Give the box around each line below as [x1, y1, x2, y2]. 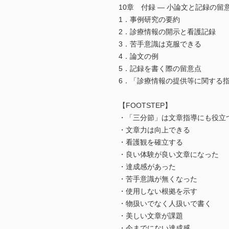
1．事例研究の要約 [119, 15, 180, 24]
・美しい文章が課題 [119, 212, 183, 220]
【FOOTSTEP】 [119, 101, 172, 110]
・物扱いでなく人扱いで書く [119, 199, 212, 208]
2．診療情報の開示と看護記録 [119, 28, 216, 36]
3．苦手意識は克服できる [119, 40, 201, 49]
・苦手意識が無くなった [119, 175, 197, 184]
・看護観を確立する [119, 138, 183, 147]
